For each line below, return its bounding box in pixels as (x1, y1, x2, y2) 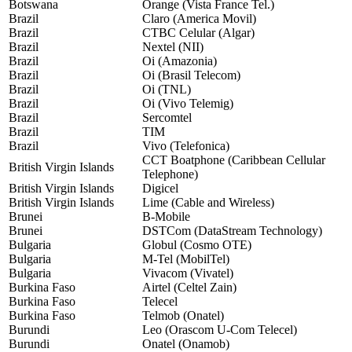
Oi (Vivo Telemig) (142, 97, 233, 111)
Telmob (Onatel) (142, 309, 224, 323)
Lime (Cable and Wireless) (142, 196, 274, 210)
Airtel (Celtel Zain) (142, 280, 236, 295)
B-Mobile (142, 210, 190, 224)
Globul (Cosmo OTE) (142, 238, 251, 252)
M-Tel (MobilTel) (142, 252, 229, 266)
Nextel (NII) (142, 40, 203, 54)
